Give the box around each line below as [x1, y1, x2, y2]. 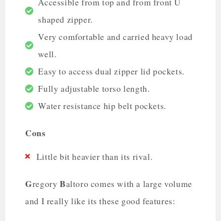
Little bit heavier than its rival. [36, 150, 153, 162]
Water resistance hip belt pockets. [38, 100, 166, 111]
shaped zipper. [38, 13, 93, 25]
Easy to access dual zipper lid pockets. [38, 65, 184, 77]
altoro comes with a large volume [66, 178, 192, 189]
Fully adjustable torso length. [38, 82, 150, 94]
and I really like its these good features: [25, 195, 176, 207]
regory [32, 178, 60, 189]
